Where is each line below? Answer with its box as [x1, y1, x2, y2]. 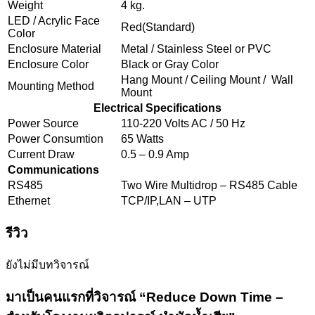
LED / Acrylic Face [8, 14, 100, 27]
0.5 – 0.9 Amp [121, 148, 189, 160]
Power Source [8, 117, 79, 129]
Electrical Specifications [94, 101, 221, 114]
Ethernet [8, 194, 50, 207]
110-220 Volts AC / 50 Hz [121, 117, 245, 129]
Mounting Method [8, 79, 94, 92]
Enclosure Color [8, 58, 89, 70]
